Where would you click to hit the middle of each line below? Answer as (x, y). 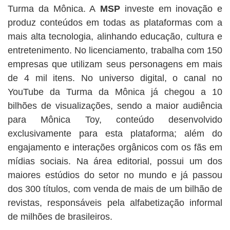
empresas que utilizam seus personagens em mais (115, 64)
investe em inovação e (171, 9)
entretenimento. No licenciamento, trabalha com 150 (115, 50)
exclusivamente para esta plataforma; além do (115, 133)
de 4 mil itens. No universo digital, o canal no (115, 78)
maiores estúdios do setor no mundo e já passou (115, 175)
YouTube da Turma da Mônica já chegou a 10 (115, 92)
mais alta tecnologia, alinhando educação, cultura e (115, 36)
